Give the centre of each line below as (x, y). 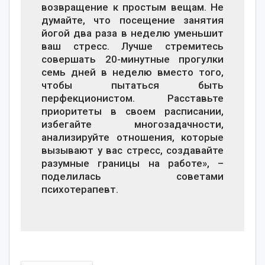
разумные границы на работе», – (132, 163)
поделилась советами (132, 176)
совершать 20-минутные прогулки (132, 59)
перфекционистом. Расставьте (132, 98)
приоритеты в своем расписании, (132, 111)
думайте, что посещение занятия (132, 20)
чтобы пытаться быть (132, 85)
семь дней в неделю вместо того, (132, 72)
